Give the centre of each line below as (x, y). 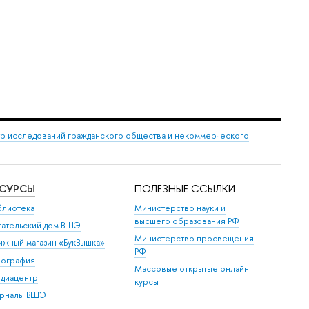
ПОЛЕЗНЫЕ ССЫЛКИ (185, 189)
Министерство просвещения (195, 238)
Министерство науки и (180, 208)
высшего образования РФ (187, 221)
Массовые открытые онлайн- (194, 269)
